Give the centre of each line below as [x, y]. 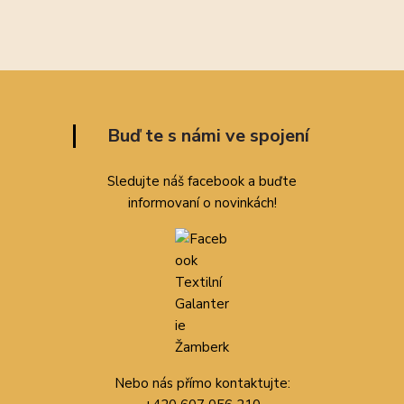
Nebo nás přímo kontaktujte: [202, 383]
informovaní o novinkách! [202, 203]
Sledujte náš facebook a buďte [202, 181]
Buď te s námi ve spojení [208, 136]
